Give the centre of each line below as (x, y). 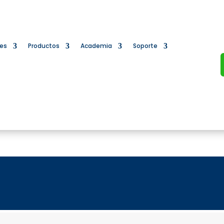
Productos (43, 45)
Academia (96, 45)
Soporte (145, 45)
